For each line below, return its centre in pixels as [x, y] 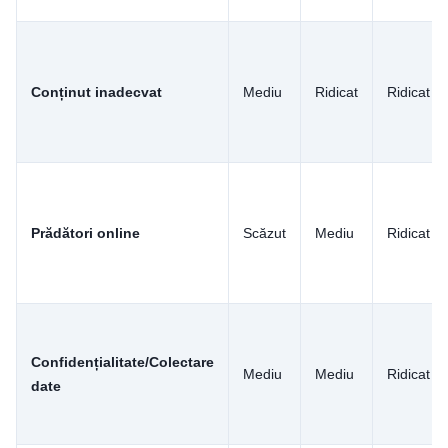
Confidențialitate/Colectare [122, 361]
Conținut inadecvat [96, 91]
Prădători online [85, 232]
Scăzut [264, 232]
